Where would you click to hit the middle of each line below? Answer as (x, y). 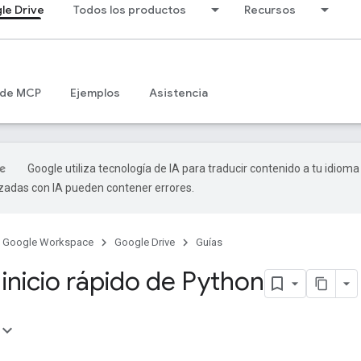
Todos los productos (130, 10)
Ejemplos (95, 93)
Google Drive (145, 242)
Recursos (270, 10)
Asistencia (178, 93)
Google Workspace (48, 242)
